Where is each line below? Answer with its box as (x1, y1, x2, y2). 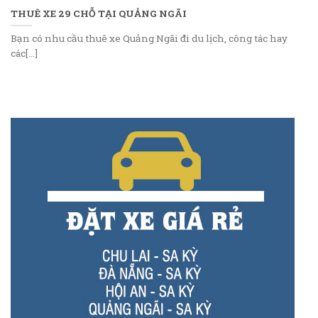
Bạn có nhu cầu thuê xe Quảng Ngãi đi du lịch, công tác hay (11, 31, 287, 45)
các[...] (11, 46, 38, 60)
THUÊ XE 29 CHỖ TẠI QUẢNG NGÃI (11, 6, 187, 20)
